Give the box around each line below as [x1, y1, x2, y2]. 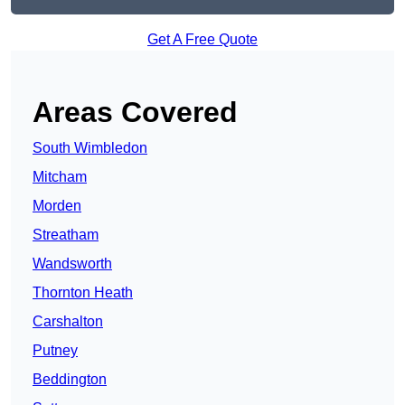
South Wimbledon [33, 140, 147, 156]
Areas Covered [33, 96, 238, 129]
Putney [33, 343, 78, 359]
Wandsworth [33, 256, 112, 272]
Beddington [33, 372, 107, 388]
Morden [33, 198, 81, 214]
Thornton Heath [33, 285, 133, 301]
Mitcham [33, 169, 87, 185]
